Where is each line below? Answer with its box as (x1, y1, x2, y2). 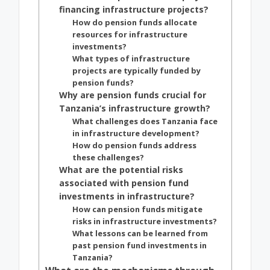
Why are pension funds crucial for (59, 89, 207, 101)
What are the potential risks (59, 164, 184, 176)
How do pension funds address (72, 140, 196, 151)
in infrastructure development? (72, 128, 199, 139)
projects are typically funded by (72, 65, 201, 77)
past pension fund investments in (72, 240, 207, 251)
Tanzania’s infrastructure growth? (59, 102, 211, 115)
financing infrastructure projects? (59, 4, 209, 16)
